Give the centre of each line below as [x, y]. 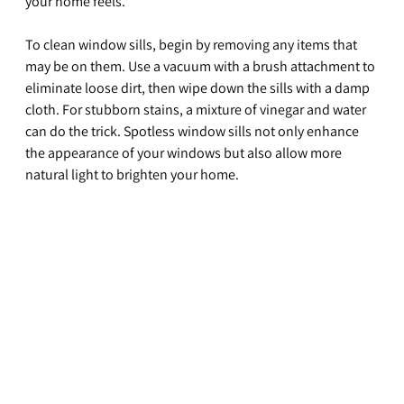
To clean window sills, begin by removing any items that [193, 45]
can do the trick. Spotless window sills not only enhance [193, 132]
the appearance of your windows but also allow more [185, 153]
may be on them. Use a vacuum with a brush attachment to [202, 67]
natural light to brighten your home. [132, 175]
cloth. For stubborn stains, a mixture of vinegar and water [197, 110]
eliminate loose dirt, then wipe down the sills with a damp [199, 88]
